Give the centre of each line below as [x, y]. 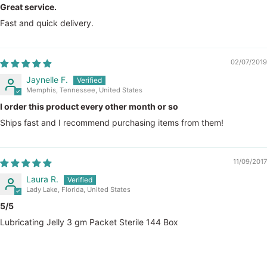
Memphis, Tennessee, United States [84, 90]
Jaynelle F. [47, 80]
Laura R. [42, 179]
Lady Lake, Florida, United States [78, 190]
